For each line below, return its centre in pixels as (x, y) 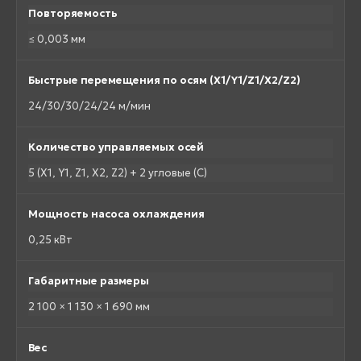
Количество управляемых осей (116, 147)
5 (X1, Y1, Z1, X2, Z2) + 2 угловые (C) (118, 173)
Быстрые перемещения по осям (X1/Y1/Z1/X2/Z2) (164, 81)
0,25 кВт (50, 240)
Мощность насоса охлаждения (116, 214)
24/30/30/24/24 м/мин (89, 106)
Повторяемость (73, 14)
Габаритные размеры (89, 281)
